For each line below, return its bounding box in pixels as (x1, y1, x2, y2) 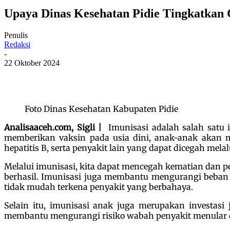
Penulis (4, 30, 28, 40)
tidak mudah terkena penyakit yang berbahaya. (4, 181, 193, 192)
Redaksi (4, 40, 30, 49)
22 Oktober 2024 (4, 58, 60, 67)
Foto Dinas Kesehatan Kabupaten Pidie (25, 103, 178, 114)
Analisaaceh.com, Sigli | (4, 122, 102, 132)
